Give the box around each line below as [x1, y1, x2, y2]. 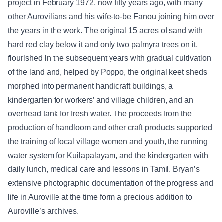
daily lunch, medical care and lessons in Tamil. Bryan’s [8, 165, 200, 174]
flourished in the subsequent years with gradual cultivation [8, 54, 211, 63]
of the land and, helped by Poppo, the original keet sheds [8, 68, 207, 77]
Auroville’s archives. [8, 207, 79, 216]
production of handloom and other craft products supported [8, 123, 212, 132]
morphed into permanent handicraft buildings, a [8, 82, 173, 91]
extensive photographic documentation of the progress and [8, 179, 213, 188]
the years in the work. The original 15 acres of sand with [8, 26, 203, 35]
